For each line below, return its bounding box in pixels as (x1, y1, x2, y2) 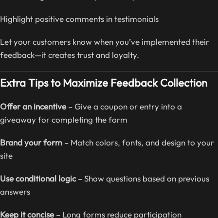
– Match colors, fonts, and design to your (62, 137, 214, 148)
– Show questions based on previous (76, 173, 209, 184)
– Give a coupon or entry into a (66, 101, 182, 112)
